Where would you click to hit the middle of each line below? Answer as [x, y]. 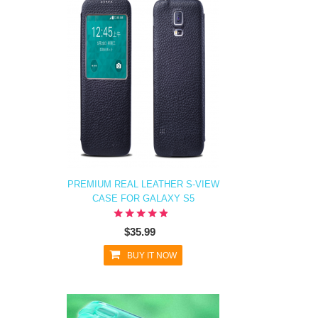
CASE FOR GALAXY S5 [143, 198]
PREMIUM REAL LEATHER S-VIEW [143, 184]
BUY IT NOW [152, 256]
